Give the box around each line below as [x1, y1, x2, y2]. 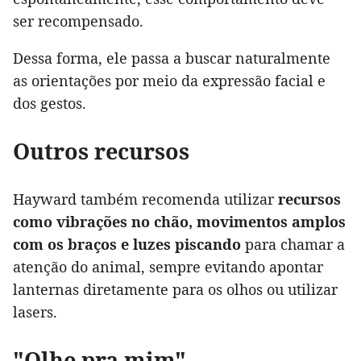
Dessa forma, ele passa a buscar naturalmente [13, 48, 330, 68]
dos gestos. [13, 93, 86, 114]
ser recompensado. [13, 11, 143, 31]
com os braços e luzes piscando [13, 234, 241, 255]
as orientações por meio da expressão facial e [13, 71, 326, 91]
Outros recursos [13, 136, 189, 167]
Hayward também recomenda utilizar [13, 189, 278, 210]
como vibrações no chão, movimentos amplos [13, 212, 346, 232]
